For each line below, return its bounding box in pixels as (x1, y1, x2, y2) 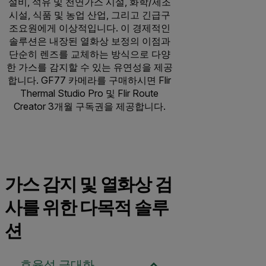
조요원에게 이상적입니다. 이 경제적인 (8, 21, 170, 34)
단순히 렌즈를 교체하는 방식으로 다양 (8, 47, 170, 60)
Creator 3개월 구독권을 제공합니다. (13, 100, 166, 112)
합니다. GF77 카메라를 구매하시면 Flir (8, 74, 171, 86)
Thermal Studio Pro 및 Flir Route (20, 87, 159, 99)
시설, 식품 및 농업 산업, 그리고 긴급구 (8, 8, 170, 21)
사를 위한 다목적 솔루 (5, 197, 169, 217)
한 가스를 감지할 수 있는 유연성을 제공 (6, 61, 173, 73)
